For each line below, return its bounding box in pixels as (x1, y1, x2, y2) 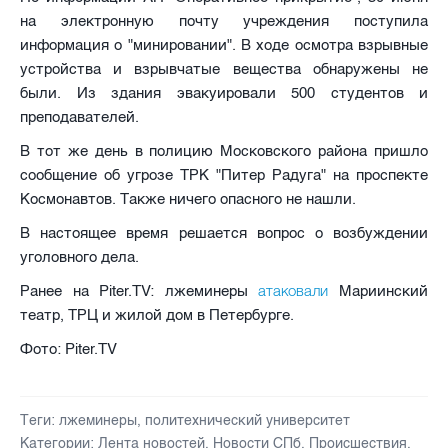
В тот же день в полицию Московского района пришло (20, 141, 428, 160)
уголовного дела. (20, 247, 143, 266)
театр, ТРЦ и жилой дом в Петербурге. (20, 305, 298, 324)
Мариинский (328, 281, 429, 300)
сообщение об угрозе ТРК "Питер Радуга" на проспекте (20, 165, 428, 184)
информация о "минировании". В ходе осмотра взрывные (20, 35, 428, 54)
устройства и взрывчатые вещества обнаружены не (20, 59, 428, 78)
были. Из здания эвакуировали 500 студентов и (20, 83, 428, 102)
